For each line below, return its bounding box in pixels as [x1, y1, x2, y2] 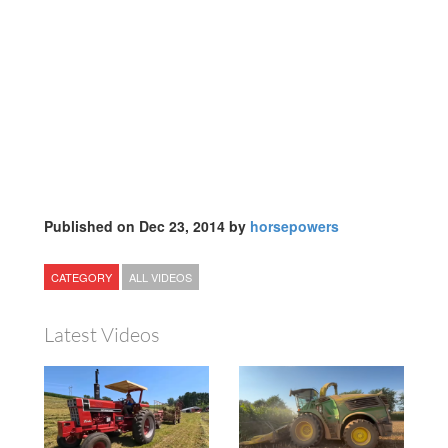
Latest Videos [44, 322, 160, 348]
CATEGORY [51, 269, 112, 286]
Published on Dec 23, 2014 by [44, 216, 250, 237]
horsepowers [250, 216, 339, 237]
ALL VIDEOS [129, 269, 192, 286]
